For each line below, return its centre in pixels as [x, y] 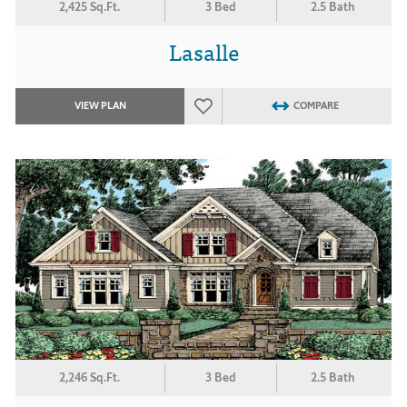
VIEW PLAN [100, 106]
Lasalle [203, 51]
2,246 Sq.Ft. [90, 377]
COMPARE [316, 106]
